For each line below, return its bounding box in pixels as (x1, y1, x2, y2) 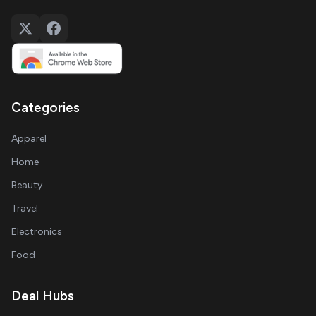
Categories (11, 99, 80, 116)
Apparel (11, 133, 47, 145)
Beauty (11, 179, 42, 191)
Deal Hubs (11, 288, 74, 304)
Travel (11, 202, 38, 214)
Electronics (11, 226, 62, 238)
